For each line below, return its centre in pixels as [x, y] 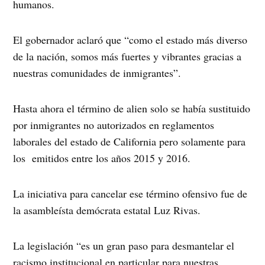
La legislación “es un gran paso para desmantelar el [124, 246]
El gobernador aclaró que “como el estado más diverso [130, 40]
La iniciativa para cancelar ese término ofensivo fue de [130, 194]
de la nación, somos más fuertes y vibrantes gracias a [127, 56]
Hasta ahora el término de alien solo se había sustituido [132, 109]
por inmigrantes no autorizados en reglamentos [114, 125]
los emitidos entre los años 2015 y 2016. [102, 158]
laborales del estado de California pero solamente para [130, 142]
